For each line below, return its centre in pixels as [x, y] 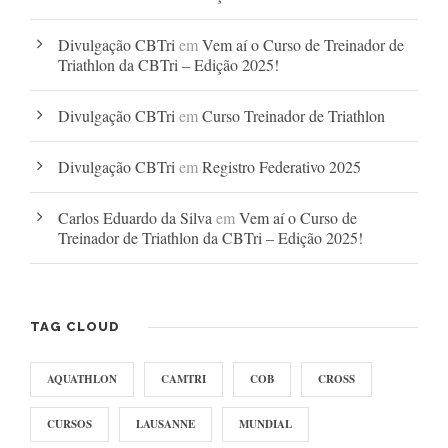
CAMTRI [183, 379]
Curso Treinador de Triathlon [293, 116]
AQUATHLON [82, 379]
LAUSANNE [165, 424]
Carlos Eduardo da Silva [135, 218]
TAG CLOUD [75, 327]
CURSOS [69, 424]
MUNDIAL [265, 424]
